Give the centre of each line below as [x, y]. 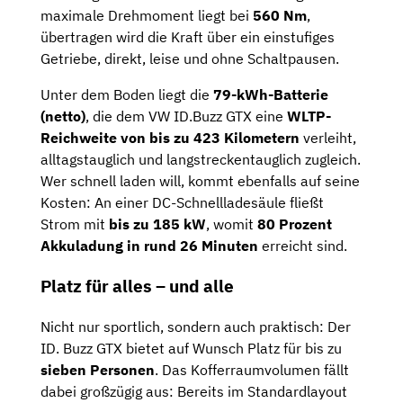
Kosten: [67, 203]
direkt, [127, 59]
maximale [74, 16]
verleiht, [330, 138]
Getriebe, [72, 59]
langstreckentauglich [236, 160]
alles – [141, 287]
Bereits [202, 391]
